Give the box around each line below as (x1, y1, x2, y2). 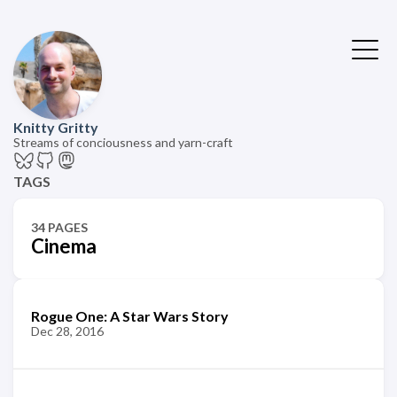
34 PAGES (31, 220, 88, 235)
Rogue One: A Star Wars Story (31, 307, 229, 324)
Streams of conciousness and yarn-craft (13, 135, 233, 150)
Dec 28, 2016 (31, 323, 104, 339)
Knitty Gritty (13, 119, 98, 136)
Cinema (31, 234, 97, 258)
